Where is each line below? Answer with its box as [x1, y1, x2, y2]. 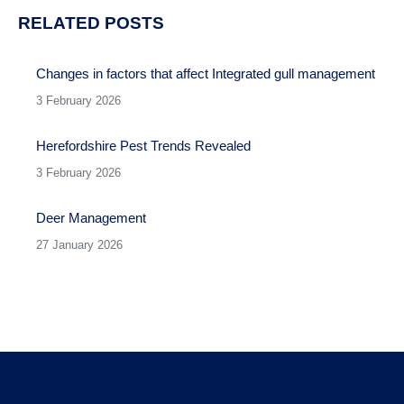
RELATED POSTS [18, 14, 164, 32]
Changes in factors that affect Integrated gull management [36, 66, 375, 81]
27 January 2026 [36, 238, 123, 252]
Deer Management [36, 210, 146, 225]
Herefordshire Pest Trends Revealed [36, 138, 251, 153]
